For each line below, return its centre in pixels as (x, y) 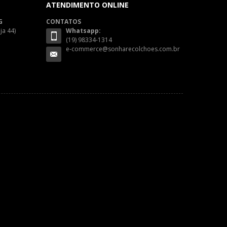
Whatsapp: (83, 31)
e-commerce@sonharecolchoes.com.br (123, 49)
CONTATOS (64, 22)
